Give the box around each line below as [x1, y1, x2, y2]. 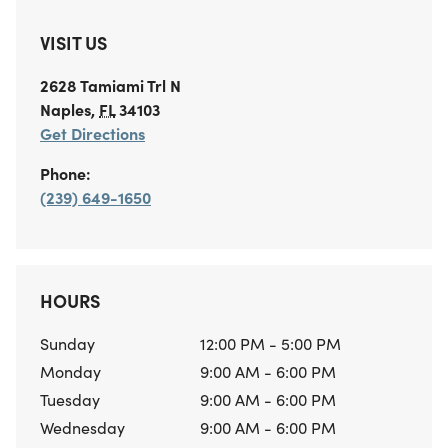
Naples [40, 98, 91, 120]
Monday [40, 360, 101, 382]
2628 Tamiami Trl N [40, 74, 181, 96]
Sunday [40, 332, 95, 354]
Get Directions [40, 122, 145, 144]
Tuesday [40, 388, 100, 410]
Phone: [40, 162, 91, 184]
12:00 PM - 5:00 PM [200, 332, 341, 354]
